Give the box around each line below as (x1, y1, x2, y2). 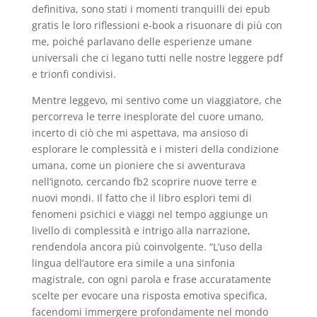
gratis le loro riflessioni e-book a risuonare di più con (31, 18, 282, 32)
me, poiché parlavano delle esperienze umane (31, 35, 252, 48)
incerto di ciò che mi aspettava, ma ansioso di (31, 126, 248, 139)
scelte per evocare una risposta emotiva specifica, (31, 289, 267, 302)
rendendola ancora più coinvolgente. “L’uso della (31, 240, 263, 253)
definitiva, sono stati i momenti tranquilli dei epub (31, 2, 270, 16)
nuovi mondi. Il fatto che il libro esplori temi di (31, 191, 252, 204)
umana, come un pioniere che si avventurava (31, 158, 246, 172)
